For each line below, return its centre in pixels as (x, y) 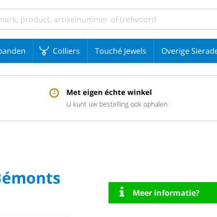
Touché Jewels (121, 51)
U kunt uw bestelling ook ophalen (117, 104)
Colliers (66, 51)
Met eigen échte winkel (109, 92)
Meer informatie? (166, 193)
